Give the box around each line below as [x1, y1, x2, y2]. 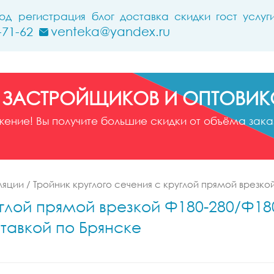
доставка [120, 10, 169, 23]
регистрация [18, 10, 86, 23]
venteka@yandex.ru [51, 24, 170, 39]
